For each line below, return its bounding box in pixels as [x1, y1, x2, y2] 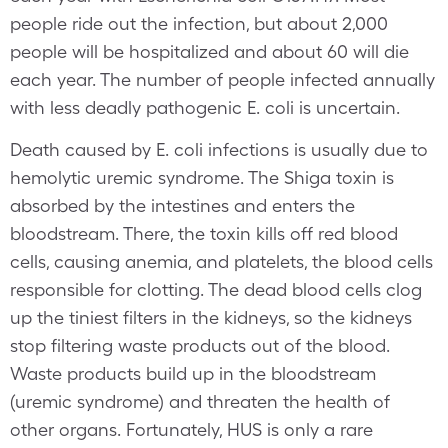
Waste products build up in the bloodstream [10, 363, 376, 384]
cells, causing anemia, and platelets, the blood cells [10, 251, 433, 272]
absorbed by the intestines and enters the [10, 195, 355, 216]
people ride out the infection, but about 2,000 [10, 13, 388, 34]
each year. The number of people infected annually [10, 69, 435, 90]
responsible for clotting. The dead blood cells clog [10, 279, 422, 300]
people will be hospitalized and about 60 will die [10, 41, 409, 62]
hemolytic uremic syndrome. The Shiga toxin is [10, 167, 394, 188]
